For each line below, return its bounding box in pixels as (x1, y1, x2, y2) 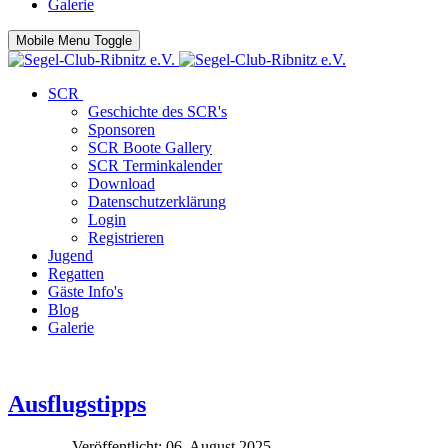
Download (88, 175, 155, 192)
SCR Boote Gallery (88, 139, 212, 156)
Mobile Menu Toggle (16, 33, 132, 48)
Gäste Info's (48, 283, 123, 300)
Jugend (48, 247, 93, 264)
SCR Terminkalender (88, 157, 222, 174)
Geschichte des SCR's (88, 103, 227, 120)
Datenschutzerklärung (88, 193, 226, 210)
